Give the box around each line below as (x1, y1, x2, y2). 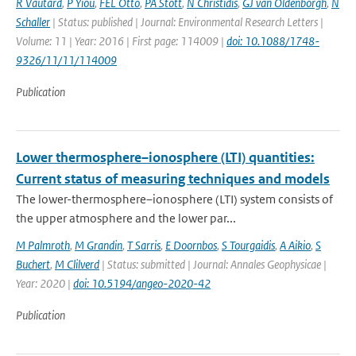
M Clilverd (55, 257, 99, 272)
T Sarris (127, 238, 161, 253)
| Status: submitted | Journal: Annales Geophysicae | (99, 257, 327, 272)
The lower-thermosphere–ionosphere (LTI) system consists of (16, 192, 333, 207)
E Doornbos (165, 238, 217, 253)
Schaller (16, 14, 50, 29)
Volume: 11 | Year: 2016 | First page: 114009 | (16, 33, 226, 48)
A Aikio (280, 238, 311, 253)
